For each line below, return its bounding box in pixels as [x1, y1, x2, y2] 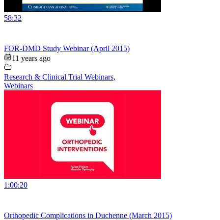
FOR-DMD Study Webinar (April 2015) [4, 44, 130, 53]
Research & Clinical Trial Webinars [4, 73, 113, 82]
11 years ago [12, 54, 51, 63]
